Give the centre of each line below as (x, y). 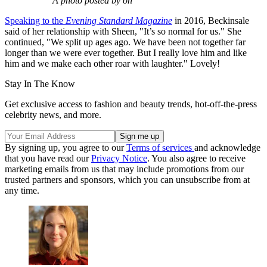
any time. (22, 190)
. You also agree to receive (196, 158)
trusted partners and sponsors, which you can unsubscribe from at (127, 179)
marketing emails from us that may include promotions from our (124, 169)
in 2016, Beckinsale (211, 20)
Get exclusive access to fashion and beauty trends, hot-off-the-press (131, 104)
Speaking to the (35, 20)
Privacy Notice (119, 158)
